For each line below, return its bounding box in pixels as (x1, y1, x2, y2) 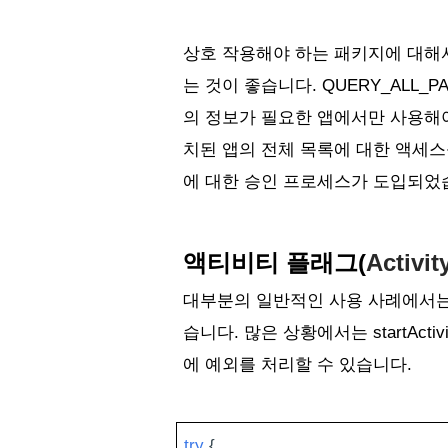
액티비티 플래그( (183, 248, 366, 276)
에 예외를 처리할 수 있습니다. (183, 354, 417, 374)
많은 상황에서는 (244, 322, 373, 342)
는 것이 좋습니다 (183, 75, 312, 95)
